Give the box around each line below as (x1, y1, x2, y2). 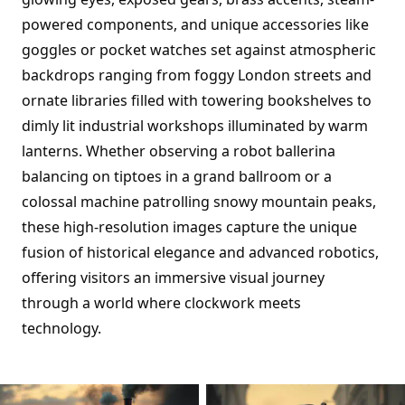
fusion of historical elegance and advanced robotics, (22, 242, 379, 262)
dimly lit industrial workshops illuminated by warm (22, 116, 368, 136)
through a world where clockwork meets (22, 293, 301, 313)
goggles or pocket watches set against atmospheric (22, 40, 376, 60)
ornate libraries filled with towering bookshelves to (22, 90, 372, 110)
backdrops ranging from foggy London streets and (22, 65, 372, 85)
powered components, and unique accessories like (22, 14, 369, 34)
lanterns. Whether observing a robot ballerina (22, 141, 335, 161)
